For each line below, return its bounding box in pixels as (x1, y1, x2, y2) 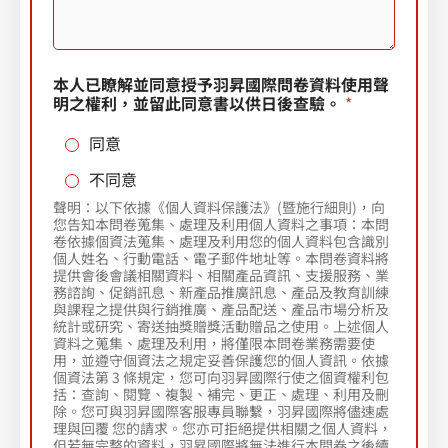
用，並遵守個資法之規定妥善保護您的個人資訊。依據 (53, 349, 389, 370)
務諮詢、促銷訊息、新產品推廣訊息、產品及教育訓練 (53, 281, 389, 302)
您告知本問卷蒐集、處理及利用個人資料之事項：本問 (53, 213, 389, 234)
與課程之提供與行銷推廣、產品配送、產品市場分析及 (53, 298, 389, 319)
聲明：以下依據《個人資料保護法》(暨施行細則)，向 (53, 196, 385, 217)
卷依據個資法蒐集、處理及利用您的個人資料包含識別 (53, 230, 389, 251)
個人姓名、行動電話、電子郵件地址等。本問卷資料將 (53, 247, 389, 268)
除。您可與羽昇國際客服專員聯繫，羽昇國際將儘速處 (53, 400, 389, 421)
